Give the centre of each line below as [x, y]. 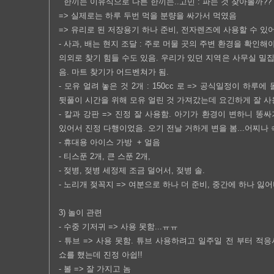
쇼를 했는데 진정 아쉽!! [101, 255]
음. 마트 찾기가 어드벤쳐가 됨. [114, 72]
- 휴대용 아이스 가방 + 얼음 [109, 142]
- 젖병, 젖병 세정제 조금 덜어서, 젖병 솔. [132, 170]
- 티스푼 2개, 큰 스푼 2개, [105, 156]
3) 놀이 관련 [80, 213]
